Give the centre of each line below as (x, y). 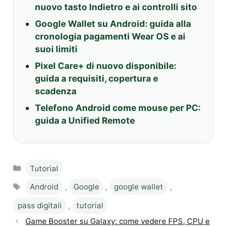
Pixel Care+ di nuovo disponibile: (105, 66)
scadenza (55, 91)
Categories (45, 164)
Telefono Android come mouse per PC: (118, 108)
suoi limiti (56, 49)
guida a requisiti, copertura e (96, 79)
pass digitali (40, 205)
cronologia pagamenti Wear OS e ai (110, 36)
